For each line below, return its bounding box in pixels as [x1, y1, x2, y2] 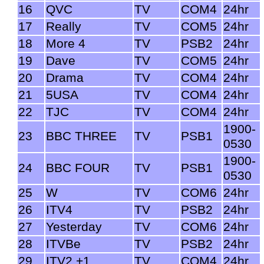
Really [46, 19, 81, 34]
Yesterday [46, 219, 102, 234]
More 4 [46, 36, 85, 51]
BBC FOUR [46, 160, 110, 175]
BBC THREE [46, 128, 117, 143]
